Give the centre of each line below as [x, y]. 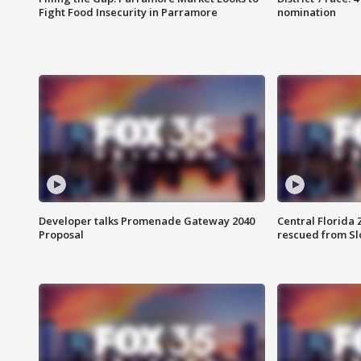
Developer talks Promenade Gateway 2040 [147, 221]
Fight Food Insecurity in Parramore [128, 12]
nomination [306, 12]
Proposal [61, 235]
